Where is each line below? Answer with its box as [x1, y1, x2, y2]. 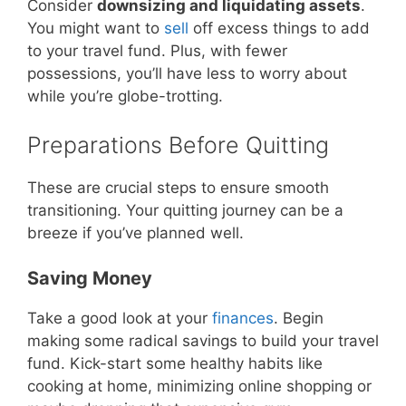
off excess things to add [188, 19, 370, 38]
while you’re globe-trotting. [27, 87, 223, 106]
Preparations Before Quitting [27, 130, 329, 159]
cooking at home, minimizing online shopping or [27, 377, 372, 396]
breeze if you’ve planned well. [27, 223, 244, 242]
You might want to [27, 19, 164, 38]
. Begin [274, 309, 324, 328]
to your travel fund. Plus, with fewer [27, 42, 287, 61]
